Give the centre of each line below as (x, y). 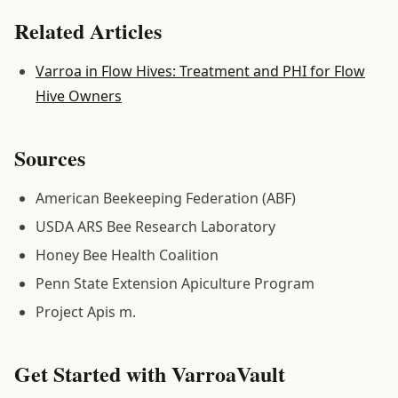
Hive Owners (79, 96)
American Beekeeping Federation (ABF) (166, 198)
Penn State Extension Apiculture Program (175, 283)
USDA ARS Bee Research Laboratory (155, 226)
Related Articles (88, 30)
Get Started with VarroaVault (150, 373)
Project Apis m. (86, 311)
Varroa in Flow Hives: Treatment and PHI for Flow (200, 71)
